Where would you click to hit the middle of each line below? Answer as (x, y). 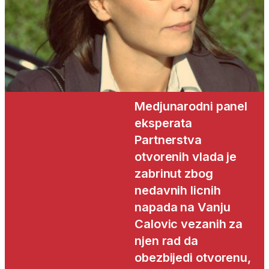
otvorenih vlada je (186, 157)
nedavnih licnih (178, 191)
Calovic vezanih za (189, 224)
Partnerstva (168, 140)
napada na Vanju (183, 207)
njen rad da (166, 241)
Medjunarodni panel (191, 107)
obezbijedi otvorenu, (193, 258)
